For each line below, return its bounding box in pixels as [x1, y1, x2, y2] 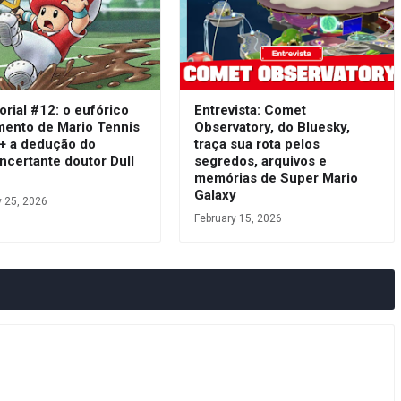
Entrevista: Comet [193, 101, 306, 118]
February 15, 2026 [193, 211, 282, 225]
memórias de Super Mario [193, 169, 358, 186]
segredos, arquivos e [193, 152, 327, 169]
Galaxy [193, 186, 236, 203]
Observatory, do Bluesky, [193, 118, 350, 135]
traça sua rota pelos [193, 135, 320, 152]
